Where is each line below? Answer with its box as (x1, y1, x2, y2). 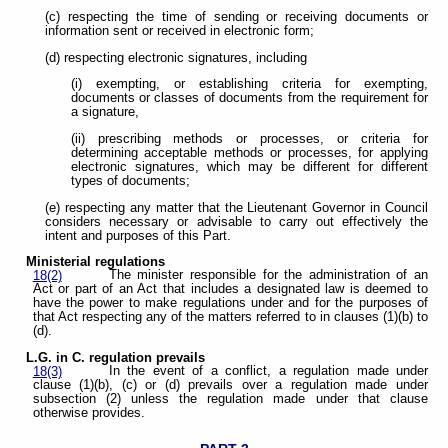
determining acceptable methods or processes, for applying (70, 146, 428, 161)
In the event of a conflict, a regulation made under (108, 363, 428, 378)
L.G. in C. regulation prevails (26, 350, 206, 365)
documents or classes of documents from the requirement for (70, 91, 428, 106)
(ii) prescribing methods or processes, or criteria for (70, 132, 428, 147)
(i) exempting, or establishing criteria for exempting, (70, 77, 428, 92)
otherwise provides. (32, 405, 145, 420)
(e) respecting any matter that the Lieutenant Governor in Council (45, 200, 428, 215)
